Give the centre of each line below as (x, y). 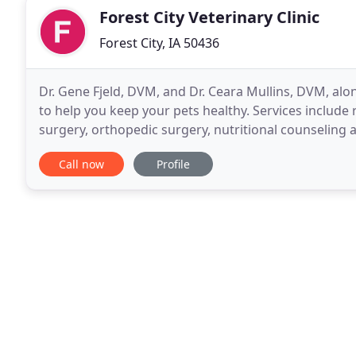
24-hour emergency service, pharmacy (154, 149)
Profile (173, 164)
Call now (81, 164)
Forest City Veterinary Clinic (209, 17)
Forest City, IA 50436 (159, 43)
